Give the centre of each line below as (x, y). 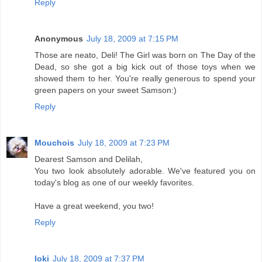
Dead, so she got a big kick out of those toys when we (145, 66)
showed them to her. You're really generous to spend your (145, 78)
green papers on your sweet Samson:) (106, 90)
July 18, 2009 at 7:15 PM (132, 38)
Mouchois (54, 142)
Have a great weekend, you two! (94, 206)
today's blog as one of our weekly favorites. (114, 182)
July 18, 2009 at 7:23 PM (124, 142)
